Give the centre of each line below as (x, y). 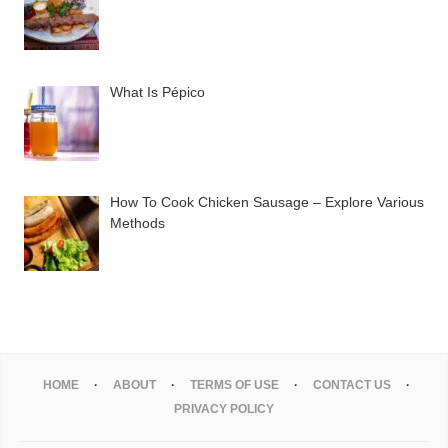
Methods (137, 223)
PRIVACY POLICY (224, 408)
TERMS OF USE (234, 384)
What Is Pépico (157, 91)
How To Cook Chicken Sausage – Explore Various (266, 202)
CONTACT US (352, 384)
